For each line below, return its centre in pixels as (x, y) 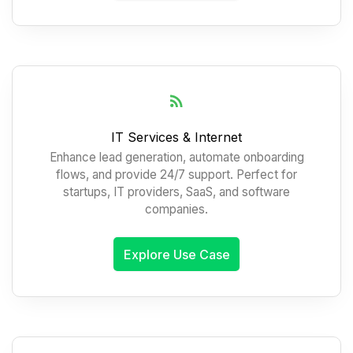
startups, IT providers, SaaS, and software (176, 192)
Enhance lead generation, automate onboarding (176, 158)
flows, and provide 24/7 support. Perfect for (176, 175)
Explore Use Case (176, 254)
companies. (176, 210)
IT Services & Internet (176, 137)
